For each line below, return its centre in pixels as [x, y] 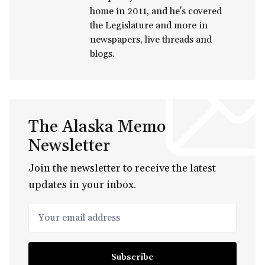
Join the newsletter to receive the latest [122, 169]
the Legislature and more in [149, 26]
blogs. [102, 54]
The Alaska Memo [97, 127]
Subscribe [132, 258]
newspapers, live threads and [151, 40]
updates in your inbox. [82, 185]
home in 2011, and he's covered [156, 12]
